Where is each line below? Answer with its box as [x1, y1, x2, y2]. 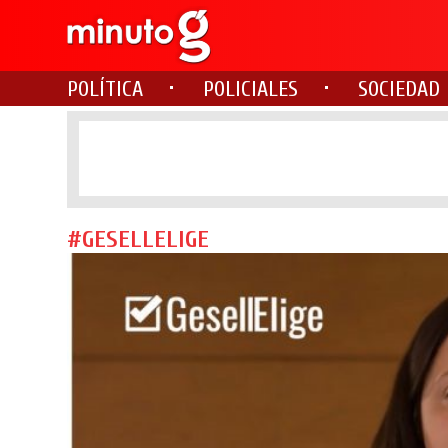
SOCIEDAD [358, 76, 441, 102]
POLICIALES [203, 76, 299, 102]
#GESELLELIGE [67, 226, 210, 254]
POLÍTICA [67, 76, 144, 102]
